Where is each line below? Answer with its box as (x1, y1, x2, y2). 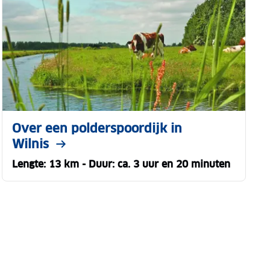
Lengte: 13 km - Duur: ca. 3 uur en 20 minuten (11, 157, 230, 171)
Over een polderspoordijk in (11, 120, 182, 136)
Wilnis (11, 136, 49, 152)
